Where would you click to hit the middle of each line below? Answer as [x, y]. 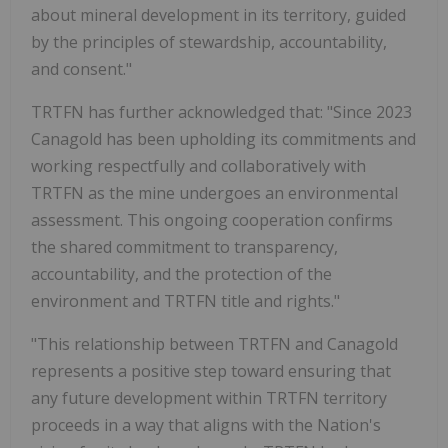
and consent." [81, 68]
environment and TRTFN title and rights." [185, 300]
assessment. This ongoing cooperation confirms [212, 219]
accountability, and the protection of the [181, 273]
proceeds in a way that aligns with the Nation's [206, 424]
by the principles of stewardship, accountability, [209, 41]
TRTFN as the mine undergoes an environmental [214, 192]
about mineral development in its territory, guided [218, 14]
